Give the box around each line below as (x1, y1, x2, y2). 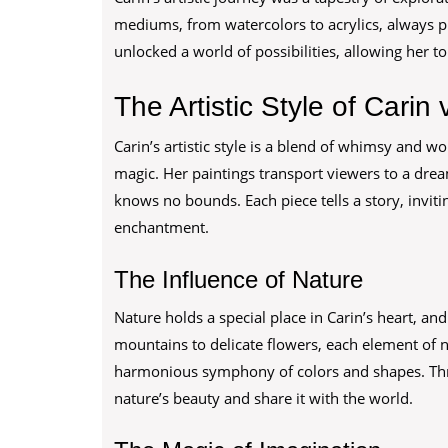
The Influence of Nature (114, 266, 363, 293)
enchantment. (114, 217, 209, 237)
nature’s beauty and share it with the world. (114, 388, 413, 408)
